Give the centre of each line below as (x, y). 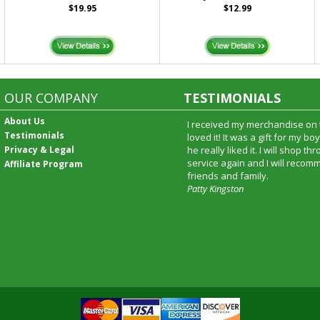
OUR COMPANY (51, 98)
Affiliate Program (44, 164)
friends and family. (227, 176)
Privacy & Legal (40, 150)
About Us (25, 121)
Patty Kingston (215, 189)
